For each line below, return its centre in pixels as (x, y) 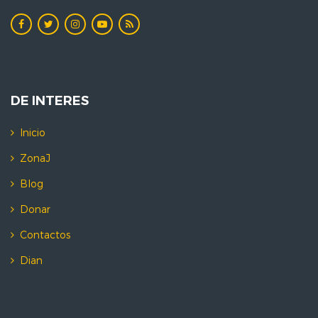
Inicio (33, 133)
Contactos (45, 235)
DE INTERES (50, 101)
